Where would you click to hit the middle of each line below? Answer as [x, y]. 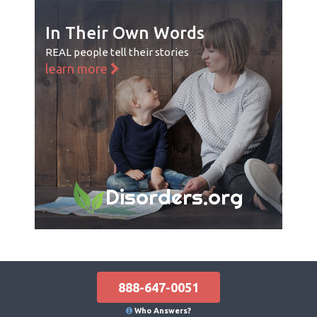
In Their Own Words [125, 33]
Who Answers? [163, 310]
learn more [78, 68]
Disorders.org [174, 196]
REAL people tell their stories [117, 52]
